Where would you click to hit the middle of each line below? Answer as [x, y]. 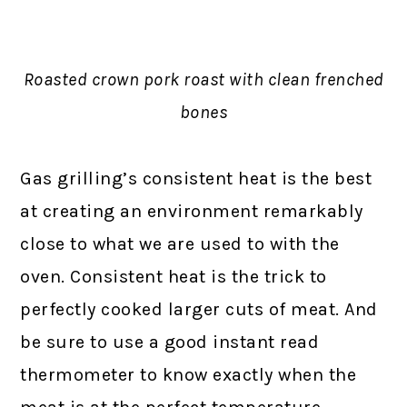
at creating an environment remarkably [192, 211]
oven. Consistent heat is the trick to [174, 277]
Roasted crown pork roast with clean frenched [203, 79]
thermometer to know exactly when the [189, 375]
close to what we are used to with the [180, 244]
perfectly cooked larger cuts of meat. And [199, 309]
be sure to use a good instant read [170, 342]
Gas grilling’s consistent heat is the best [196, 179]
